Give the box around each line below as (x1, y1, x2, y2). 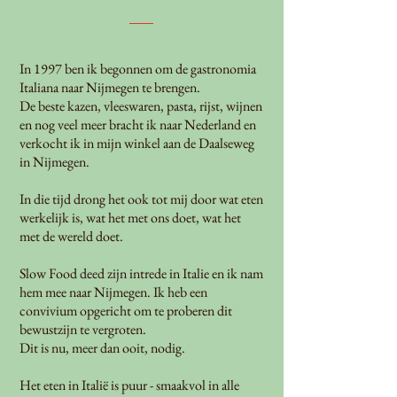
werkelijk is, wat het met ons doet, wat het (19, 208, 241, 227)
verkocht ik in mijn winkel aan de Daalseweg (19, 134, 254, 152)
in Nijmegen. (19, 152, 90, 171)
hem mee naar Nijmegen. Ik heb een (19, 283, 207, 301)
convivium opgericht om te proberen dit (19, 301, 232, 320)
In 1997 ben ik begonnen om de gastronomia (19, 59, 256, 78)
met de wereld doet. (19, 227, 126, 245)
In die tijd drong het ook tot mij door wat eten (19, 190, 263, 208)
